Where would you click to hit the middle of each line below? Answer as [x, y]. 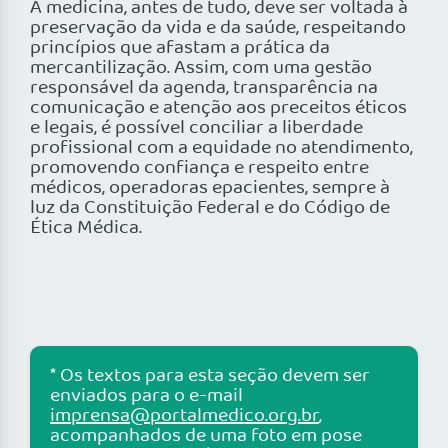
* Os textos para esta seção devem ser [210, 376]
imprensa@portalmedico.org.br [184, 416]
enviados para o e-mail [146, 396]
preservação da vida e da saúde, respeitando [218, 28]
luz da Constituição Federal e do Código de [210, 208]
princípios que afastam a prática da [180, 48]
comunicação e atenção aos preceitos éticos [218, 108]
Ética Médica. [86, 228]
